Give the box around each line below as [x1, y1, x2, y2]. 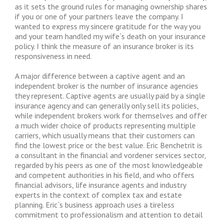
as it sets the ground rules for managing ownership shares [15, 1, 207, 11]
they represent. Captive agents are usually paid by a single [15, 91, 205, 101]
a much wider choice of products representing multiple [15, 120, 196, 130]
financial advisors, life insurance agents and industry [15, 180, 186, 190]
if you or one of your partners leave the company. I [15, 11, 183, 21]
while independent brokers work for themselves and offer [15, 111, 207, 120]
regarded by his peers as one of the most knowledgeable [15, 160, 203, 170]
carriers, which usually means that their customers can [15, 130, 195, 140]
